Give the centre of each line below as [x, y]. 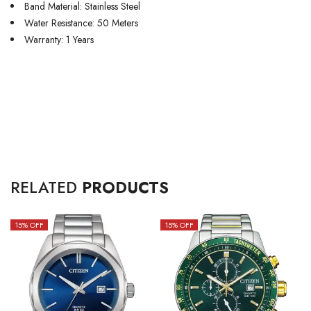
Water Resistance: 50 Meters [81, 23]
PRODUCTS [125, 187]
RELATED [46, 187]
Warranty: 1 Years [59, 40]
